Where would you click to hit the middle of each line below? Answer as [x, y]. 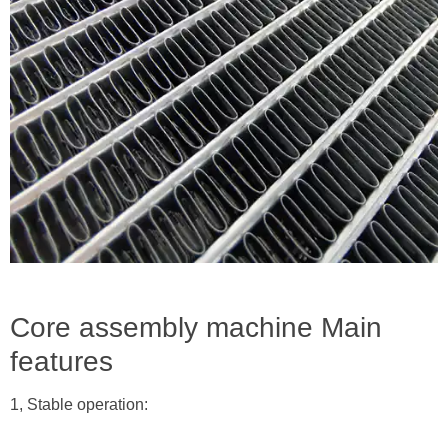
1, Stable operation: [79, 404]
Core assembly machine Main [196, 327]
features [61, 361]
